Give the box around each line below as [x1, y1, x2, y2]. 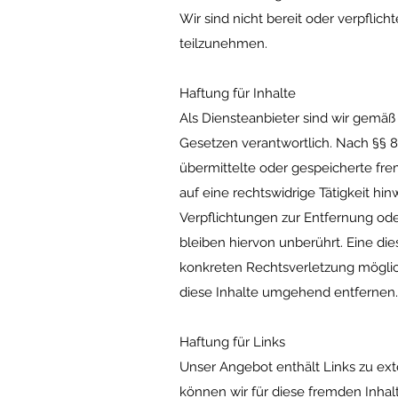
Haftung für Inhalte [179, 85, 296, 101]
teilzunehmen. [179, 36, 267, 52]
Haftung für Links [179, 334, 285, 350]
